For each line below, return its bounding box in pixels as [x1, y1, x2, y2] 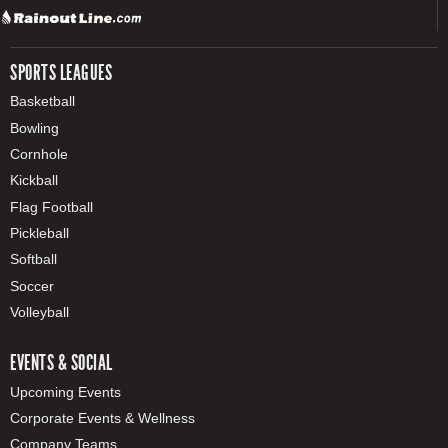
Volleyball [10, 304, 69, 321]
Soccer [10, 277, 54, 294]
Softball [10, 251, 57, 268]
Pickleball [10, 225, 69, 242]
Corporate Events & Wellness [10, 409, 195, 426]
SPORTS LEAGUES [10, 60, 112, 85]
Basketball [10, 93, 75, 110]
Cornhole [10, 145, 68, 162]
